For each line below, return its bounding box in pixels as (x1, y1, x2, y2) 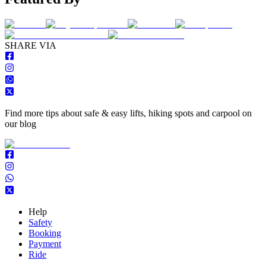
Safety (28, 217, 52, 227)
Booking (28, 227, 61, 238)
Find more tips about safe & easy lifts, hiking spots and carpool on (5, 107, 252, 118)
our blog (5, 118, 36, 129)
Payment (28, 238, 61, 249)
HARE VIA (10, 40, 56, 50)
